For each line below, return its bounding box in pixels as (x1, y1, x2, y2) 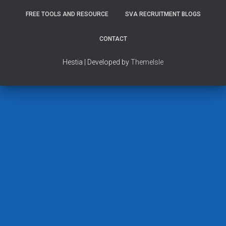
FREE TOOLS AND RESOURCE (25, 11, 108, 18)
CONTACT (99, 35, 127, 42)
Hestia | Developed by (63, 58, 131, 66)
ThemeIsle (131, 58, 163, 66)
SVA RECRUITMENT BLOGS (125, 11, 201, 18)
